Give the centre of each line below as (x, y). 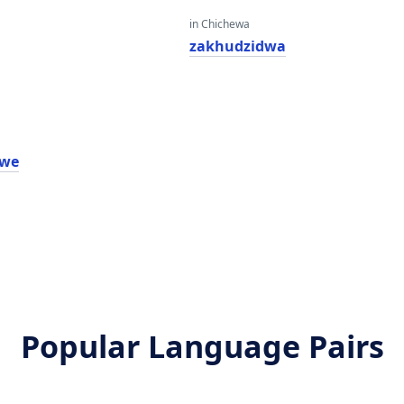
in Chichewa (219, 24)
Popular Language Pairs (202, 346)
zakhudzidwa (237, 46)
